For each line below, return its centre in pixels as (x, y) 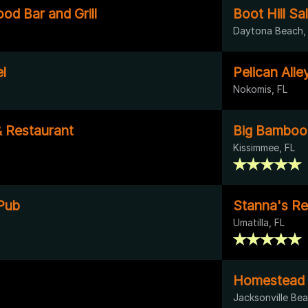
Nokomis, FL (260, 89)
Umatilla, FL (259, 222)
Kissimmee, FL (264, 147)
